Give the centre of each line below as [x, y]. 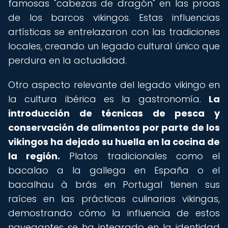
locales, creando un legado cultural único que [114, 46]
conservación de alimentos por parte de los [114, 127]
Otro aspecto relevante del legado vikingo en [114, 85]
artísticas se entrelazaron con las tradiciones [114, 32]
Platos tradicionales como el [140, 156]
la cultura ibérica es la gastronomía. [108, 99]
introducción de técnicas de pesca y [114, 113]
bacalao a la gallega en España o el [114, 170]
